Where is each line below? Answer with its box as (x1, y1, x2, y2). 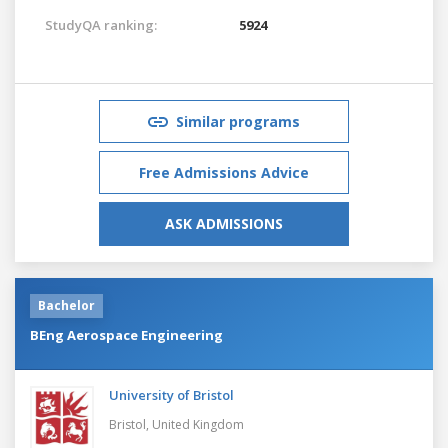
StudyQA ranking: (45, 15, 157, 34)
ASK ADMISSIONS (165, 213, 283, 233)
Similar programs (176, 111, 300, 131)
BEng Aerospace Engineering (30, 325, 223, 344)
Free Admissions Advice (139, 162, 309, 182)
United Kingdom (152, 415, 244, 433)
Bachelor (38, 296, 95, 314)
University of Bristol (109, 385, 234, 404)
